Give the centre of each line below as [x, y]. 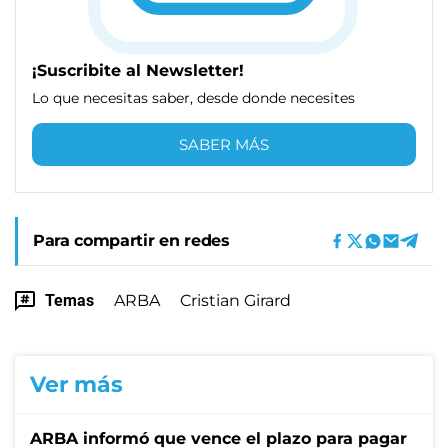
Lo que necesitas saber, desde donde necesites [193, 97]
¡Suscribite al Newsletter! [138, 70]
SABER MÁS [224, 144]
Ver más [76, 384]
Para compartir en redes [131, 240]
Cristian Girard [235, 300]
